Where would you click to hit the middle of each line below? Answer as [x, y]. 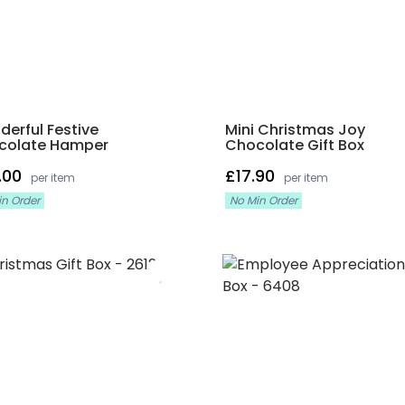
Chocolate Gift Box [294, 145]
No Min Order [263, 200]
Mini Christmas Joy [295, 130]
